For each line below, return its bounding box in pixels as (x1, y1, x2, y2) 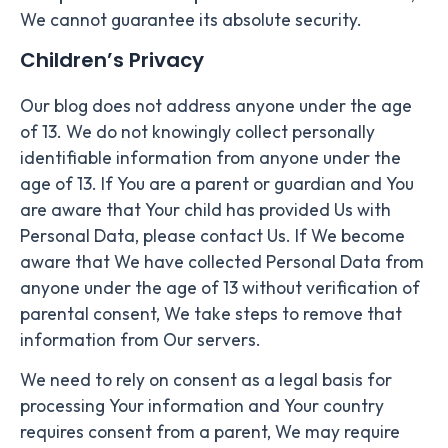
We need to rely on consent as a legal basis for (20, 369, 392, 392)
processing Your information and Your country (20, 395, 384, 418)
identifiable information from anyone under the (20, 147, 401, 170)
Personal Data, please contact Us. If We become (20, 225, 405, 248)
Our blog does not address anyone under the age (20, 95, 412, 118)
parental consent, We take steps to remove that (20, 303, 402, 326)
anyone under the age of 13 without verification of (20, 277, 420, 300)
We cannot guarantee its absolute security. (20, 9, 362, 32)
